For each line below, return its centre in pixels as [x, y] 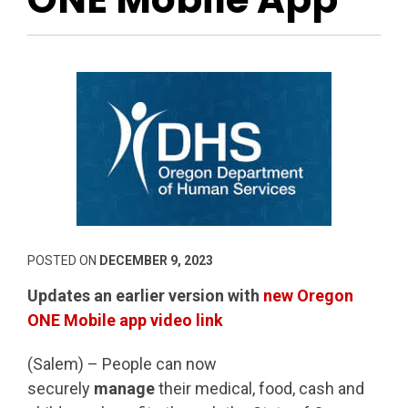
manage [124, 389]
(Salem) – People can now [122, 364]
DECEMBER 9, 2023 [156, 260]
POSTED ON [63, 260]
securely [61, 389]
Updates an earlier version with [145, 295]
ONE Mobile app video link [125, 320]
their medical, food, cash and [260, 389]
